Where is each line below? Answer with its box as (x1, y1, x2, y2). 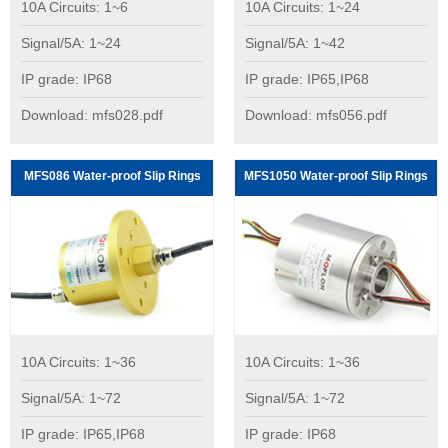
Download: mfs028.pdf (21, 106, 163, 123)
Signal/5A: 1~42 (245, 34, 345, 51)
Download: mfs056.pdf (245, 106, 387, 123)
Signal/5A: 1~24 (21, 34, 121, 51)
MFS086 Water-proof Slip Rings (23, 168, 201, 183)
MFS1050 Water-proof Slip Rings (244, 168, 428, 183)
